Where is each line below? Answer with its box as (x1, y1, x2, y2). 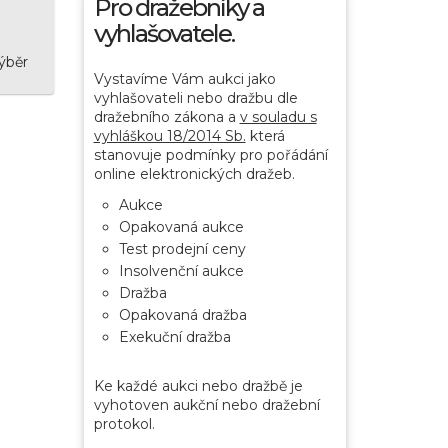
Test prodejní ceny (118, 239, 246, 258)
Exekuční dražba (118, 327, 231, 346)
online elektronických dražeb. (93, 164, 295, 183)
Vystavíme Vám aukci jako (93, 69, 276, 88)
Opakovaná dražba (118, 305, 247, 324)
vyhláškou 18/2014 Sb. (93, 126, 246, 145)
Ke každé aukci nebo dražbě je (93, 376, 303, 395)
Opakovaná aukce (118, 217, 244, 236)
